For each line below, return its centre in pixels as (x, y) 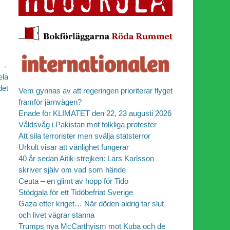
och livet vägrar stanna (56, 215)
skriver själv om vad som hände (72, 169)
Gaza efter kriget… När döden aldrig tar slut (91, 203)
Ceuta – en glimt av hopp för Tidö (73, 181)
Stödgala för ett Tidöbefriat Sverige (76, 192)
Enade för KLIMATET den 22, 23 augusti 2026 (95, 113)
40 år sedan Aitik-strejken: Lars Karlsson (86, 158)
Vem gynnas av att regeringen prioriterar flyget (95, 90)
